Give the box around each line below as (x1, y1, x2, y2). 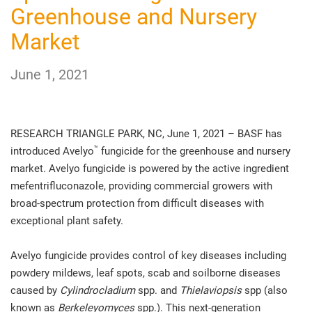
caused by (10, 284, 60, 297)
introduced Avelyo (10, 145, 94, 157)
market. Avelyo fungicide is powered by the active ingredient (10, 162, 289, 175)
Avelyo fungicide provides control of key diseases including (10, 249, 286, 262)
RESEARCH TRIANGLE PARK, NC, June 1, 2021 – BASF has (10, 127, 282, 140)
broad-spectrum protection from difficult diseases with (10, 197, 264, 210)
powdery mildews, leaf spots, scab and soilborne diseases (10, 267, 281, 279)
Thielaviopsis (180, 284, 242, 297)
